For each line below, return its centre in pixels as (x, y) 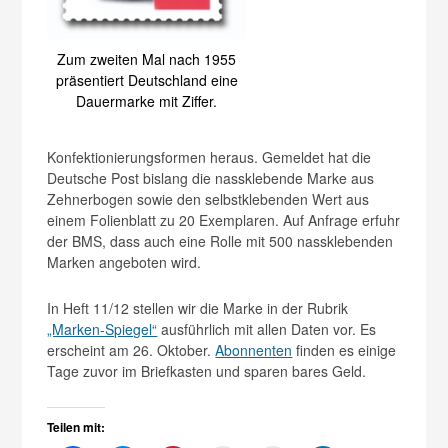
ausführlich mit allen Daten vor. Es (267, 328)
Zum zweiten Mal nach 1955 (147, 58)
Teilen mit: (76, 426)
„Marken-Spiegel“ (102, 328)
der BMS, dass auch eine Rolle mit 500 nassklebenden (220, 240)
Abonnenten (254, 349)
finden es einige (344, 349)
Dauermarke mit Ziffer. (147, 100)
